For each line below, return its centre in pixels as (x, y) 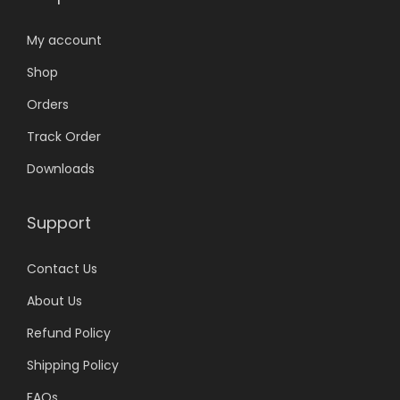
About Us (54, 300)
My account (64, 40)
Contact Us (62, 268)
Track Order (64, 136)
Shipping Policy (73, 365)
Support (59, 222)
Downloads (61, 168)
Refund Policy (69, 333)
